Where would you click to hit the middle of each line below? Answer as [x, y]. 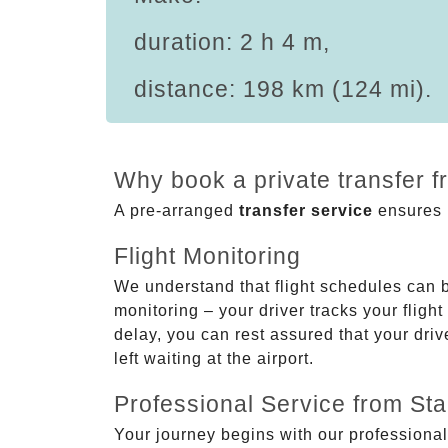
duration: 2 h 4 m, [232, 41]
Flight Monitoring [207, 255]
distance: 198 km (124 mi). [283, 88]
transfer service [306, 210]
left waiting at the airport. [214, 358]
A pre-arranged [176, 210]
